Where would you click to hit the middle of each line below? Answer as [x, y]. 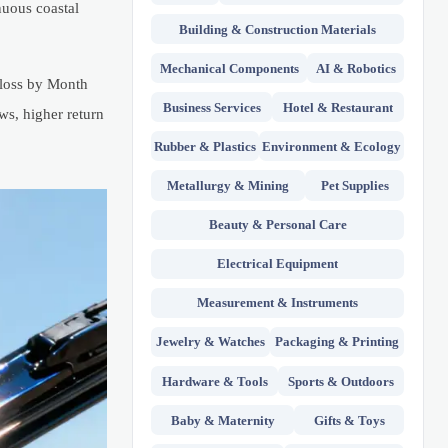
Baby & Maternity [222, 420]
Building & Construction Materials [278, 29]
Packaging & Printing [337, 342]
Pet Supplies [354, 186]
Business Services [211, 107]
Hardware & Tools [214, 381]
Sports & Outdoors [341, 381]
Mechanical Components [229, 68]
